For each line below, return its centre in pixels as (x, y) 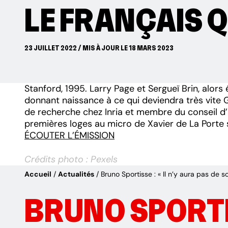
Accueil (38, 174)
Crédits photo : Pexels (71, 159)
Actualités (76, 174)
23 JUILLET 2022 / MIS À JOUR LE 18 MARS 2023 (99, 48)
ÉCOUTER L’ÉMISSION (69, 135)
